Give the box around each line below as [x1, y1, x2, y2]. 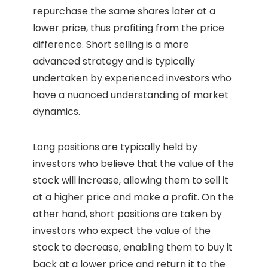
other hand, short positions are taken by [33, 207, 222, 221]
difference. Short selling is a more [33, 38, 189, 52]
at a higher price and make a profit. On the [33, 190, 234, 205]
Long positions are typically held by [33, 140, 197, 154]
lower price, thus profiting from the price [33, 21, 224, 35]
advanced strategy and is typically [33, 54, 195, 69]
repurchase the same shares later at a [33, 4, 215, 19]
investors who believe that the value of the [33, 157, 234, 171]
